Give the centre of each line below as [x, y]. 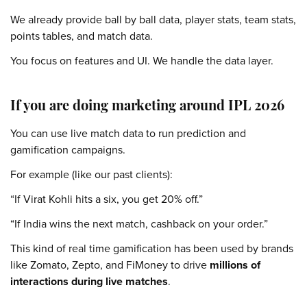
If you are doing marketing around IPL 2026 [147, 107]
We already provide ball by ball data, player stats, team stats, [153, 20]
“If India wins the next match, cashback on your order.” [139, 224]
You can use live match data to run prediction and [128, 133]
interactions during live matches [89, 281]
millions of [235, 265]
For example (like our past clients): [91, 174]
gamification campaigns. [68, 150]
